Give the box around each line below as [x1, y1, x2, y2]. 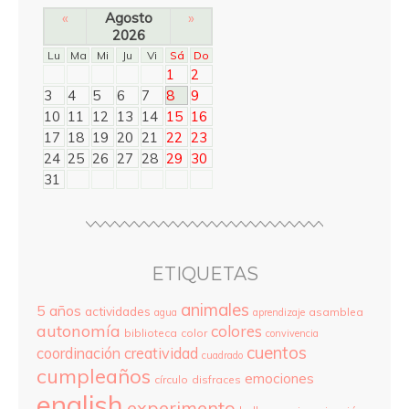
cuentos [246, 341, 307, 363]
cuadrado [202, 348, 243, 362]
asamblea [309, 304, 363, 319]
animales [181, 298, 249, 320]
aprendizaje [253, 305, 305, 319]
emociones [245, 369, 314, 387]
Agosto [104, 8, 152, 26]
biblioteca [124, 325, 177, 340]
